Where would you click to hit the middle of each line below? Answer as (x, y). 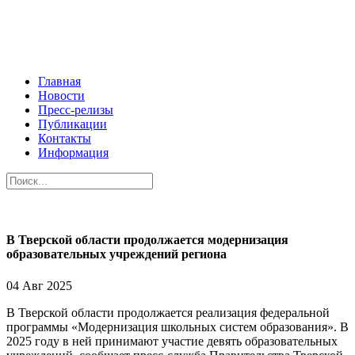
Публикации (73, 124)
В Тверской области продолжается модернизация (147, 240)
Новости (61, 95)
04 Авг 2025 (39, 285)
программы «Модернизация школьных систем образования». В (177, 326)
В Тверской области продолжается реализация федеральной (168, 312)
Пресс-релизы (76, 110)
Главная (59, 81)
